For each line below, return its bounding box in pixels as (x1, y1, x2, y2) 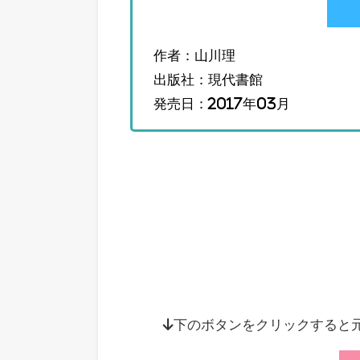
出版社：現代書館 (153, 72, 263, 86)
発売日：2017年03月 (153, 96, 290, 110)
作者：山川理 (153, 47, 235, 62)
